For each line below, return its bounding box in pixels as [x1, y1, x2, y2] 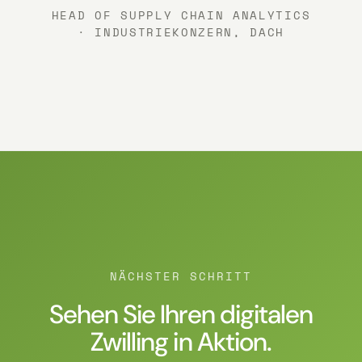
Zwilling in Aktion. [90, 325, 271, 360]
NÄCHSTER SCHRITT [110, 267, 252, 285]
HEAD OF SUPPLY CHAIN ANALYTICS [51, 6, 311, 24]
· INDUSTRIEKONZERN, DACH [77, 23, 285, 41]
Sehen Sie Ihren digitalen [48, 297, 313, 332]
